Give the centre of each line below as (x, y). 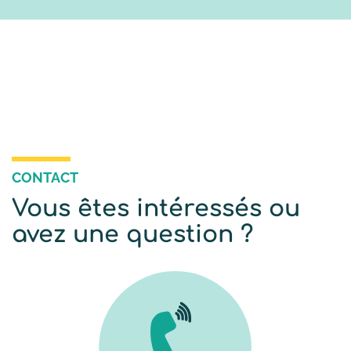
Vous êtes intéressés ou (156, 209)
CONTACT (45, 177)
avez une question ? (132, 235)
